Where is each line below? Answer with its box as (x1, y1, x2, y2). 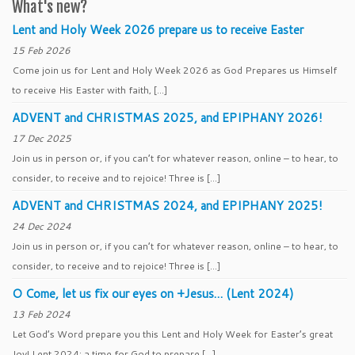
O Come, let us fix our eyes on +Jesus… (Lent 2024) (12, 285, 294, 302)
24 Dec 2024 (12, 219, 71, 233)
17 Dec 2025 (12, 132, 71, 145)
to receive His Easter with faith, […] (12, 83, 167, 97)
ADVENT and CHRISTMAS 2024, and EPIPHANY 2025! (12, 197, 323, 214)
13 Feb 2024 (12, 307, 71, 321)
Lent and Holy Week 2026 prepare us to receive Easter (12, 21, 303, 38)
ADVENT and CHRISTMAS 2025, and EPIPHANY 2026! (12, 109, 323, 126)
